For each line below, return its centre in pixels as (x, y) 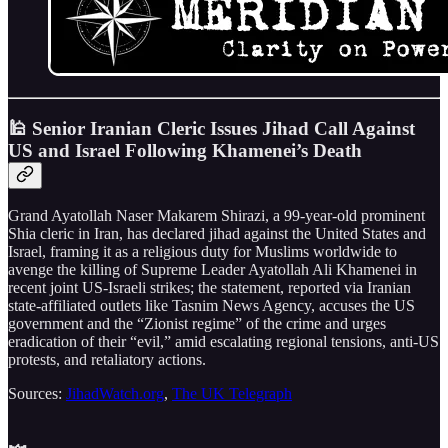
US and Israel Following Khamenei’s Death (185, 150)
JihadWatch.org (115, 394)
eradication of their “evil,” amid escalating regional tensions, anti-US (223, 342)
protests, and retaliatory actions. (107, 360)
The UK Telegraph (232, 394)
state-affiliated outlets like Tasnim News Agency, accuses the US (211, 306)
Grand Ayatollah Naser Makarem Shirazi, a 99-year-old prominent (216, 216)
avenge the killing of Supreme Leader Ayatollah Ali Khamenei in (212, 270)
